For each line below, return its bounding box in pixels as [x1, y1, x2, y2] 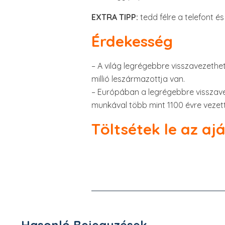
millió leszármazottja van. [91, 74, 185, 84]
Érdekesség [91, 32, 173, 51]
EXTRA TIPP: [91, 12, 138, 22]
